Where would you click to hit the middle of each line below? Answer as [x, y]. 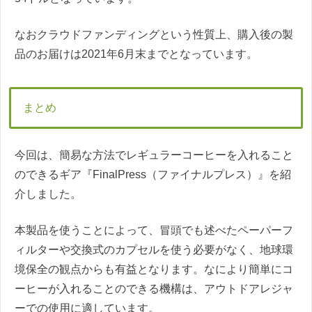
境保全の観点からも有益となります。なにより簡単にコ [154, 270]
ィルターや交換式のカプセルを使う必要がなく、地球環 [154, 250]
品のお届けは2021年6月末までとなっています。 [136, 54]
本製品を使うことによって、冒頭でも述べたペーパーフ [154, 231]
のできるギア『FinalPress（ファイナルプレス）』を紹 [153, 175]
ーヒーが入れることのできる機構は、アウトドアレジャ [154, 289]
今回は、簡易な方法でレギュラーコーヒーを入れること [154, 155]
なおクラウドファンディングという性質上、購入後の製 [154, 34]
